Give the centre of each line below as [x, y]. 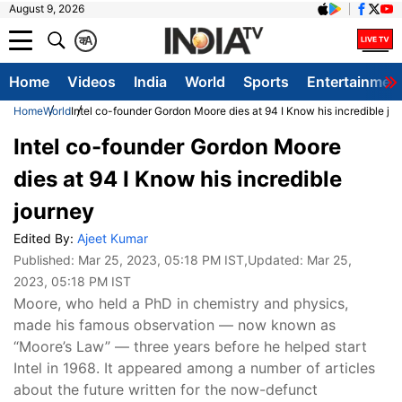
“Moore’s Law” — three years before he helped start [190, 346]
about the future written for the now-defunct [166, 389]
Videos [92, 82]
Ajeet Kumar [113, 238]
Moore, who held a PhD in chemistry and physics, [181, 303]
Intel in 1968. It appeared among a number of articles [194, 368]
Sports [266, 82]
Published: [46, 260]
